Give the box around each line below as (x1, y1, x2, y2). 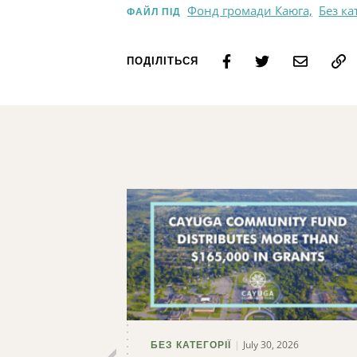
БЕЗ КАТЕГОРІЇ (151, 338, 232, 351)
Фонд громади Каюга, (187, 2, 313, 19)
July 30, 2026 (243, 337, 300, 351)
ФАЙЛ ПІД (127, 6, 182, 19)
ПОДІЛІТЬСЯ (127, 54, 199, 69)
